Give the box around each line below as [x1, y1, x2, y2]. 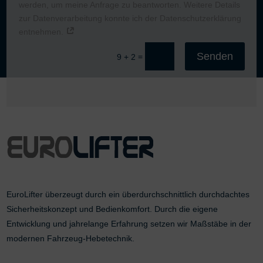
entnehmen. [18, 27, 66, 37]
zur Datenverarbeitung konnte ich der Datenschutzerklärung [18, 14, 241, 23]
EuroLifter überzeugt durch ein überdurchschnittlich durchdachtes [6, 190, 250, 200]
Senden [196, 50, 233, 63]
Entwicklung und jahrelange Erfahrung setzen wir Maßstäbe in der [6, 219, 252, 229]
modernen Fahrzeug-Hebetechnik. [6, 234, 135, 244]
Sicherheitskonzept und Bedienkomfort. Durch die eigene [6, 204, 218, 214]
